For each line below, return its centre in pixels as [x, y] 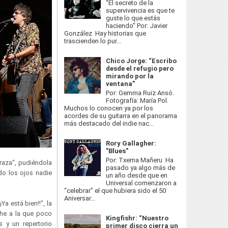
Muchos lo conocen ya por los [109, 108]
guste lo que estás [133, 18]
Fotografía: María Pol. [137, 100]
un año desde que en [137, 175]
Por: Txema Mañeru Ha [140, 160]
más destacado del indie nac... [109, 123]
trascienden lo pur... [93, 41]
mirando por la [130, 76]
